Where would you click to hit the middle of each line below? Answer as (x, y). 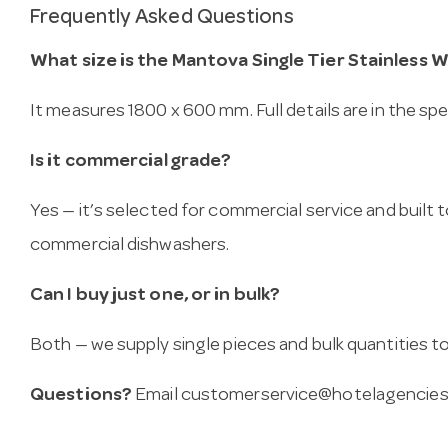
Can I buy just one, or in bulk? (155, 297)
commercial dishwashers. (130, 247)
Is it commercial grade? (131, 163)
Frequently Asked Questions (162, 18)
